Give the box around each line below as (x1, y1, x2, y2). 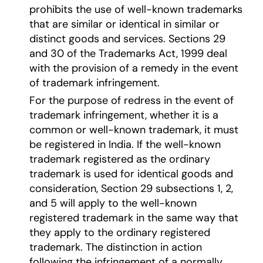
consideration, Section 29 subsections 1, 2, (29, 181, 233, 196)
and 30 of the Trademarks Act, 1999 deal (29, 46, 227, 61)
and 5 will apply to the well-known (29, 196, 197, 211)
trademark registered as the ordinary (29, 152, 210, 167)
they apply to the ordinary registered (29, 225, 210, 240)
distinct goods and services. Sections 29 (29, 32, 225, 46)
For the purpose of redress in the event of (29, 93, 234, 108)
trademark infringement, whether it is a (29, 108, 218, 123)
